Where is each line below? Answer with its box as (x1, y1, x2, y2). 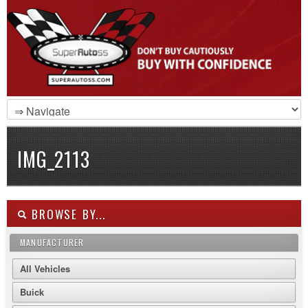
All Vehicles (20, 262, 70, 275)
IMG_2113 (17, 145, 90, 173)
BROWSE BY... (27, 206, 106, 223)
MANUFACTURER (20, 236, 85, 248)
